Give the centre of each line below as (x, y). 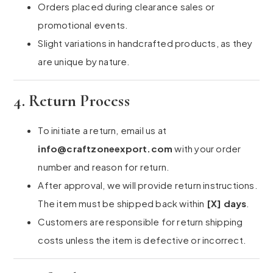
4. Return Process (72, 101)
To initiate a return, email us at (102, 130)
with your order (207, 149)
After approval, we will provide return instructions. (148, 185)
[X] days (226, 204)
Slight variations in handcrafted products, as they (145, 43)
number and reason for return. (104, 167)
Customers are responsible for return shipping (140, 222)
